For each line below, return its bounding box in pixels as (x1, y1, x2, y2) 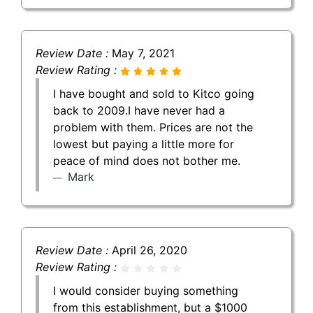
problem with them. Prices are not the (53, 119, 253, 134)
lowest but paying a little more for (53, 136, 234, 151)
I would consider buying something (53, 283, 238, 298)
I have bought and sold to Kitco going (53, 86, 254, 101)
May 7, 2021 (112, 45, 175, 60)
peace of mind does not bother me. (53, 153, 240, 168)
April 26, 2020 (112, 242, 187, 257)
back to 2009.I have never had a (53, 103, 225, 117)
